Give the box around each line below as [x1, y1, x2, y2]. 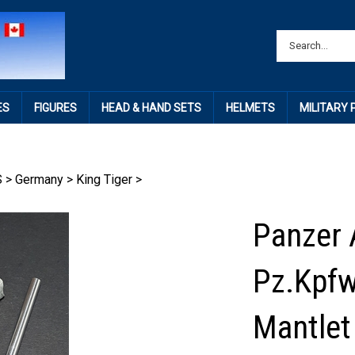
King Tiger [76, 172, 132, 187]
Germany [15, 172, 63, 187]
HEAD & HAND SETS [101, 101, 201, 114]
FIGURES [33, 101, 77, 114]
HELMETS [225, 101, 275, 114]
